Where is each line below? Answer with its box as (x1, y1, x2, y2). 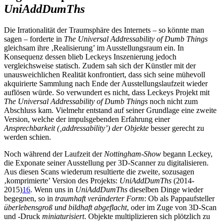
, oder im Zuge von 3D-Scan (127, 203, 217, 212)
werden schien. (4, 133, 51, 142)
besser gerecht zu (149, 124, 204, 133)
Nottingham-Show (104, 150, 161, 159)
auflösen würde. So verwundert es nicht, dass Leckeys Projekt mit (4, 88, 210, 97)
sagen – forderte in (4, 35, 64, 44)
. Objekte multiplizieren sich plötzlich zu (84, 212, 210, 221)
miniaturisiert (42, 212, 84, 221)
